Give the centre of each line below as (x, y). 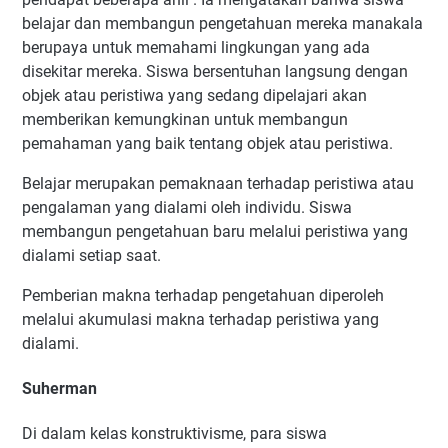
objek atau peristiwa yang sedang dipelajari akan (194, 95)
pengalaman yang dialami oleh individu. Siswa (187, 207)
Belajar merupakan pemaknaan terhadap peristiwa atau (218, 183)
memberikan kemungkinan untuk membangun (185, 119)
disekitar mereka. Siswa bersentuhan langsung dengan (215, 71)
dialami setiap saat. (93, 255)
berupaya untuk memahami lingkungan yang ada (196, 47)
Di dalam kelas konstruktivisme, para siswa (174, 434)
